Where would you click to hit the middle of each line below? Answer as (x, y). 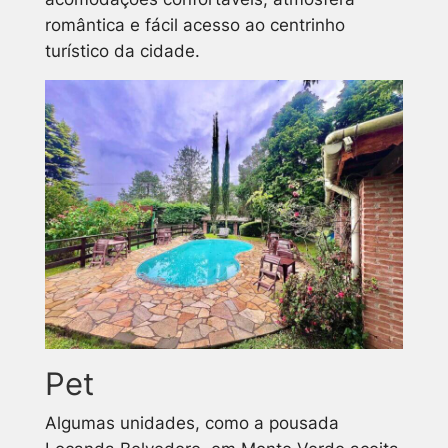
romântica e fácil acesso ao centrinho (194, 24)
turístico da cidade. (122, 50)
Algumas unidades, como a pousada (191, 422)
